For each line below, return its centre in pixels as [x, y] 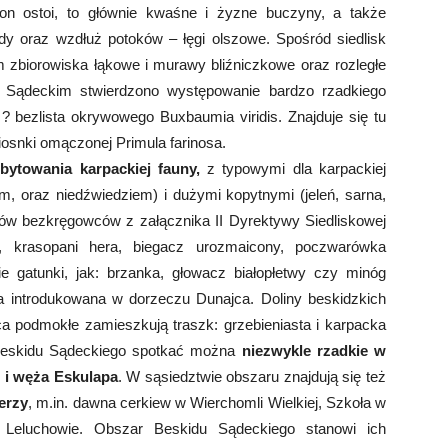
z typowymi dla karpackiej [293, 168]
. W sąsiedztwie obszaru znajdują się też [252, 376]
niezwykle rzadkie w [310, 350]
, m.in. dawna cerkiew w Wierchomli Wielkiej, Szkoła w [207, 402]
